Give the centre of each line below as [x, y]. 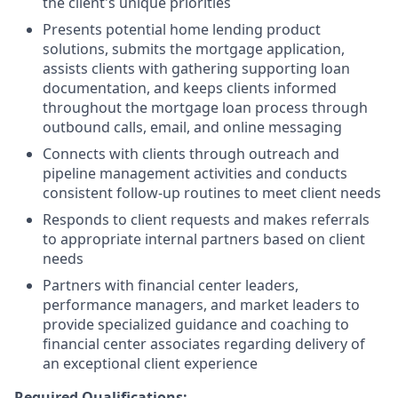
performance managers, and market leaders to [201, 305]
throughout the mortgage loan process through [205, 107]
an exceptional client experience [150, 363]
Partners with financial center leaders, [171, 285]
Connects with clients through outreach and [191, 154]
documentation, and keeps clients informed [190, 88]
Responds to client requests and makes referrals [206, 219]
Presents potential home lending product [182, 29]
